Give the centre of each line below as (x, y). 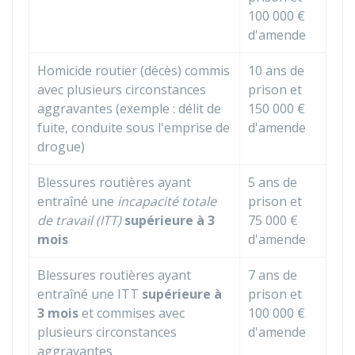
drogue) (61, 147)
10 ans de (276, 71)
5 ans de (273, 182)
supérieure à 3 (170, 220)
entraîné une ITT (90, 294)
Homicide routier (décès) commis (134, 71)
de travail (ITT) (79, 220)
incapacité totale (167, 201)
